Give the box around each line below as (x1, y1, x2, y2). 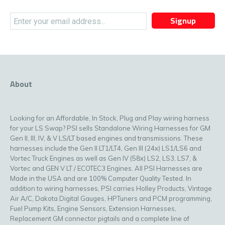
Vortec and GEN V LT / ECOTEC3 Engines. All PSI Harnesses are (10, 164, 202, 172)
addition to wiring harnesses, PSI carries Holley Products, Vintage (10, 184, 212, 192)
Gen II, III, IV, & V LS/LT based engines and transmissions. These (10, 134, 203, 142)
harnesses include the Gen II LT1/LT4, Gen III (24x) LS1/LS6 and (10, 144, 201, 152)
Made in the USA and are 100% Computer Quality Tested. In (10, 174, 191, 182)
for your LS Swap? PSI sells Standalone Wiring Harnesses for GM (10, 124, 210, 132)
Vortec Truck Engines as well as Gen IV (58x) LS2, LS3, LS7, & (10, 154, 197, 162)
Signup (170, 13, 196, 28)
